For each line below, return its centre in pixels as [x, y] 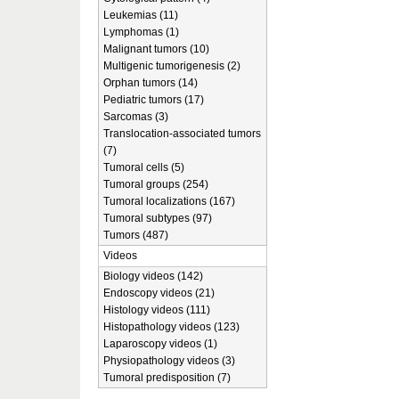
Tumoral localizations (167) [169, 201]
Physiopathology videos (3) [169, 361]
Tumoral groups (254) [156, 184]
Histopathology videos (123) [171, 327]
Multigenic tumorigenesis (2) [172, 66]
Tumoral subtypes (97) [158, 218]
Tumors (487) [136, 235]
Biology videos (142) [153, 276]
